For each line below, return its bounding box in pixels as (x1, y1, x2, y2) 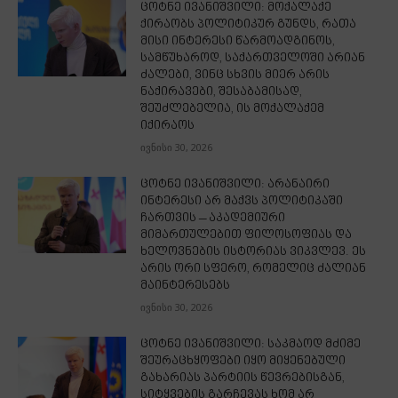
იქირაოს (140, 118, 195, 133)
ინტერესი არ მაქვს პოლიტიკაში (140, 194, 344, 209)
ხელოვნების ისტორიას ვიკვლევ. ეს (140, 244, 367, 259)
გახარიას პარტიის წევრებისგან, (140, 370, 346, 386)
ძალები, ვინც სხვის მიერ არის (140, 68, 330, 83)
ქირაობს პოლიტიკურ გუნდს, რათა (140, 17, 357, 32)
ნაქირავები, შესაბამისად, (140, 84, 303, 99)
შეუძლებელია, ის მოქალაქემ (140, 101, 325, 116)
